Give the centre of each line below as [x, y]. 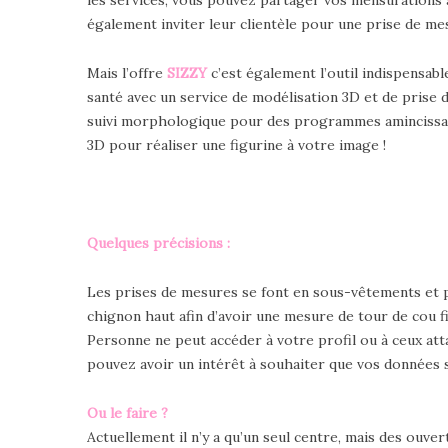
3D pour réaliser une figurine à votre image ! [236, 144]
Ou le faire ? [127, 412]
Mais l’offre [127, 72]
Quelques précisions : [160, 242]
